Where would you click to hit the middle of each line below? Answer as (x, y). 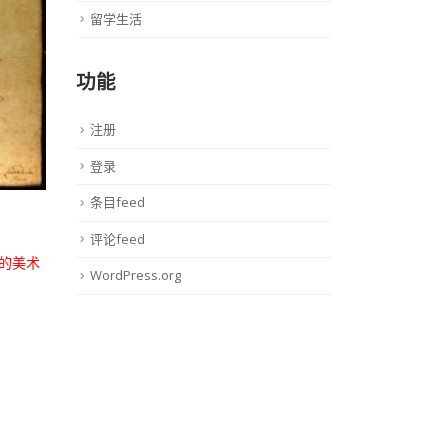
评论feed (117, 238)
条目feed (117, 202)
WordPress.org (135, 275)
